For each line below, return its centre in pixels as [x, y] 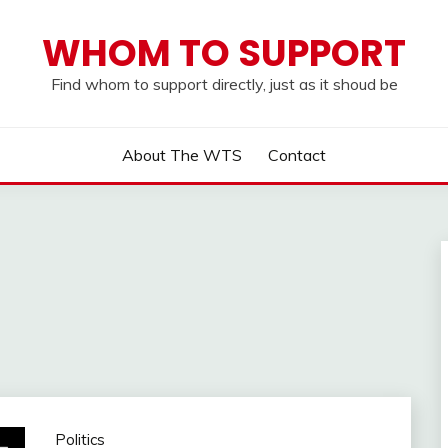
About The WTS [182, 155]
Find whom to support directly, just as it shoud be [224, 84]
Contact [296, 155]
